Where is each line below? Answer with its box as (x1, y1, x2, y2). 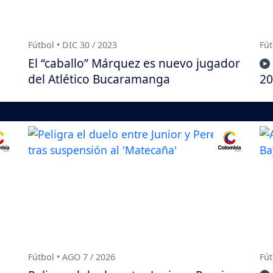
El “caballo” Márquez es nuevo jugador (28, 55, 240, 72)
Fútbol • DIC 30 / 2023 (28, 39, 117, 51)
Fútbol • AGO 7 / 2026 (28, 250, 115, 263)
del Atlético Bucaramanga (28, 71, 170, 88)
